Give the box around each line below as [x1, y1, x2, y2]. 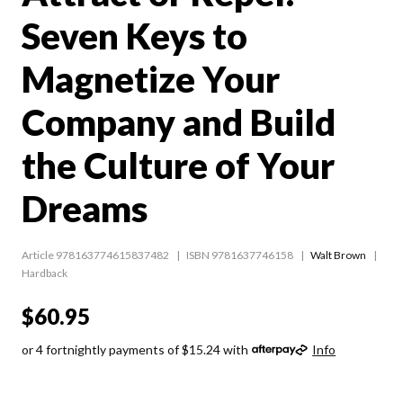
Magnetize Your [22, 57, 280, 101]
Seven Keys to [22, 13, 247, 58]
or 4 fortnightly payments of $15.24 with [22, 341, 248, 357]
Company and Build [22, 100, 336, 144]
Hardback [22, 265, 67, 280]
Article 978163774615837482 [22, 247, 169, 262]
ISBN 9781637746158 [186, 247, 293, 262]
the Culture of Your [22, 143, 335, 187]
